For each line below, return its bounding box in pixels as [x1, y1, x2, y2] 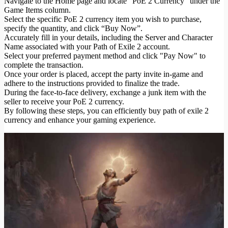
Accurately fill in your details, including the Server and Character [4, 33, 213, 42]
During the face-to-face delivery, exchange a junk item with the [4, 88, 206, 97]
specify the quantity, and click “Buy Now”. [4, 23, 142, 33]
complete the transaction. [4, 60, 83, 69]
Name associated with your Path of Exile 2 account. [4, 42, 170, 51]
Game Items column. [4, 5, 71, 14]
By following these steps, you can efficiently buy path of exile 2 [4, 106, 209, 115]
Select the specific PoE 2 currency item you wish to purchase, [4, 14, 202, 23]
